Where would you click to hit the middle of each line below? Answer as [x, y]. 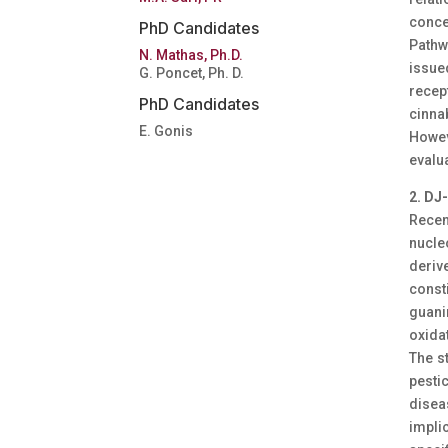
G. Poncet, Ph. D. [191, 73]
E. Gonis [165, 131]
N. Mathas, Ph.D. [190, 55]
